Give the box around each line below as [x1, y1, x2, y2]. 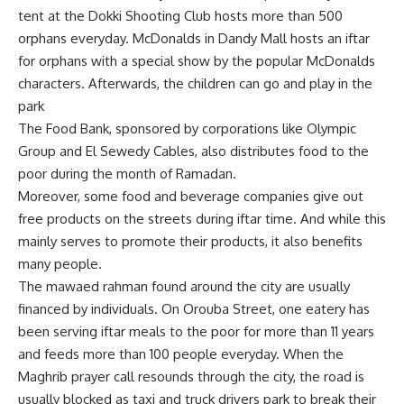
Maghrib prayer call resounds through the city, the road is [18, 368, 364, 385]
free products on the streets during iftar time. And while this [18, 210, 386, 227]
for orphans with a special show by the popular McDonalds [18, 52, 375, 69]
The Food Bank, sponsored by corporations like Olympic [18, 120, 356, 137]
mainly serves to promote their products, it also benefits [18, 233, 363, 250]
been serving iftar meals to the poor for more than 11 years [18, 323, 374, 340]
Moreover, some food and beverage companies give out [18, 188, 363, 205]
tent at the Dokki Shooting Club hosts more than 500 [18, 7, 343, 24]
